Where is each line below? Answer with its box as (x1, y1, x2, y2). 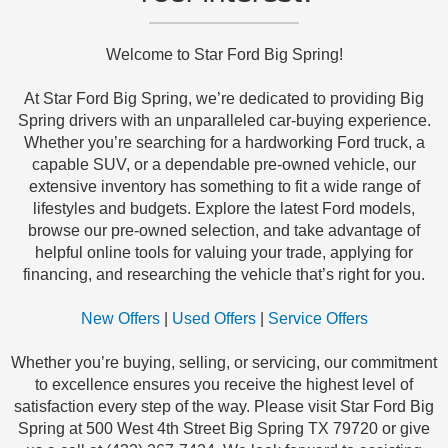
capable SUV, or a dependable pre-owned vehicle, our (32, 156, 416, 174)
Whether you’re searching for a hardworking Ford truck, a (23, 134, 425, 152)
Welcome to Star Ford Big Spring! (105, 46, 343, 64)
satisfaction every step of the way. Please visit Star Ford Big (14, 398, 434, 416)
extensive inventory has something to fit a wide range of (28, 178, 420, 196)
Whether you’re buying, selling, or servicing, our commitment (11, 354, 437, 372)
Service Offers (267, 310, 368, 328)
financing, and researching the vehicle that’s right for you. (23, 266, 425, 284)
